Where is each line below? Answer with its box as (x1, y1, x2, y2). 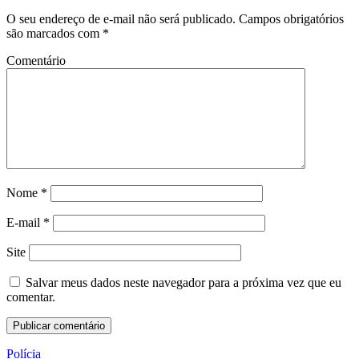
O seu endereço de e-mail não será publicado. (6, 11, 236, 26)
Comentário (6, 53, 66, 67)
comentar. (6, 289, 55, 304)
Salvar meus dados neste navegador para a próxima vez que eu (26, 275, 341, 289)
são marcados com (6, 26, 103, 40)
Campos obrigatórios (236, 11, 344, 26)
